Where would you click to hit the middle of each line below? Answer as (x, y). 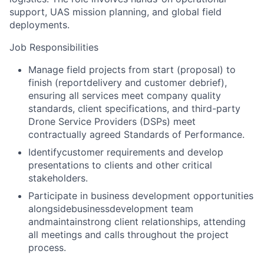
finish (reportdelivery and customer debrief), (128, 82)
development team (151, 209)
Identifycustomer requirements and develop (126, 152)
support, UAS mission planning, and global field (115, 12)
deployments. (39, 25)
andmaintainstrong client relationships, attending (137, 222)
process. (47, 247)
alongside (50, 209)
